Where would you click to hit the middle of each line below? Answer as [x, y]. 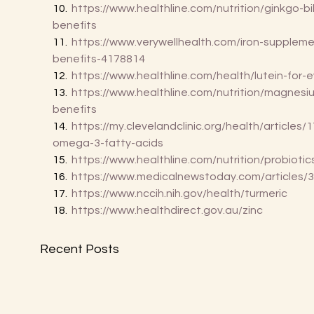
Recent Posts [79, 249]
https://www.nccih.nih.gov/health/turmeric [179, 193]
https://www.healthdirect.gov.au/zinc [167, 210]
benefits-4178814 [98, 59]
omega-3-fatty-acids [108, 143]
